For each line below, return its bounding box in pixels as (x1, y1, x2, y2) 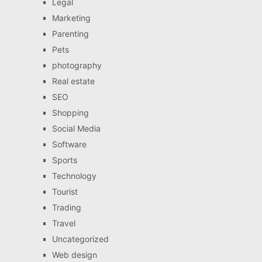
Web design (51, 249, 97, 260)
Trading (51, 202, 81, 212)
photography (51, 60, 102, 70)
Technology (51, 170, 96, 181)
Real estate (51, 75, 95, 86)
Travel (51, 218, 75, 228)
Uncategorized (51, 233, 109, 244)
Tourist (51, 186, 78, 196)
